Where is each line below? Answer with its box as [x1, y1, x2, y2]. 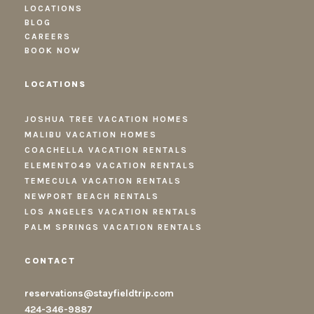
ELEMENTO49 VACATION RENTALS [25, 160, 196, 170]
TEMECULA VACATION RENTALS [25, 175, 182, 186]
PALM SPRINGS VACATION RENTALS [25, 221, 203, 232]
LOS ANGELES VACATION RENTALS [25, 206, 198, 217]
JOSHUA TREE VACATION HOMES [25, 114, 189, 124]
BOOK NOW [25, 45, 81, 55]
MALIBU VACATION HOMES [25, 129, 157, 139]
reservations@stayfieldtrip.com [25, 287, 174, 299]
